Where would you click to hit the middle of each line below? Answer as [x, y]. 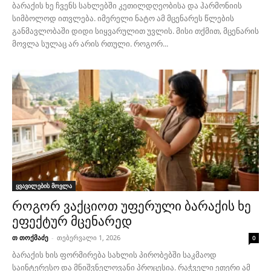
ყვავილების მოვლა [44, 186]
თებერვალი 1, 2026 [89, 238]
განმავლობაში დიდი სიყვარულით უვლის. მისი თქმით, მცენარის [135, 31]
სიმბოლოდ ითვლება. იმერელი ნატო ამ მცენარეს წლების [123, 18]
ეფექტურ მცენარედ [72, 222]
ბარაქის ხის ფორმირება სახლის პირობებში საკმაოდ [114, 255]
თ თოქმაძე [30, 238]
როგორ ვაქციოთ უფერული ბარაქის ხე [132, 207]
